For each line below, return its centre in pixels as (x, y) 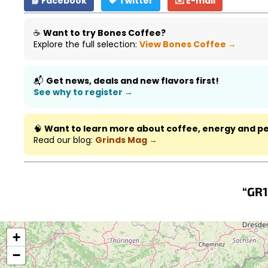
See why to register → (83, 92)
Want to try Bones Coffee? (104, 33)
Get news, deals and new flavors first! (133, 80)
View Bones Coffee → (188, 44)
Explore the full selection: (86, 44)
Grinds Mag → (126, 140)
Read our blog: (64, 140)
